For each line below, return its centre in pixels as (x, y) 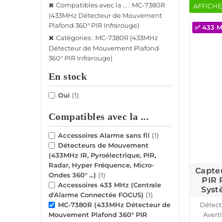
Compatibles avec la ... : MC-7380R (111, 5)
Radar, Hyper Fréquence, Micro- (101, 165)
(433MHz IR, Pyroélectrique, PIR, (102, 155)
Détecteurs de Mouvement (103, 145)
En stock (68, 77)
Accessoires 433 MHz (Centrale (110, 185)
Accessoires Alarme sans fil (105, 136)
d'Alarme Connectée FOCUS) (97, 195)
